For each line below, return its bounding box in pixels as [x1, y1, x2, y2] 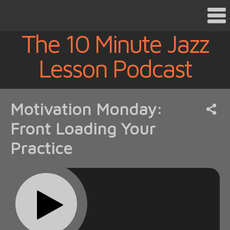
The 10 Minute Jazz [22, 29, 208, 58]
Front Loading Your [10, 119, 156, 138]
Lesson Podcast [39, 54, 191, 83]
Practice [10, 138, 72, 158]
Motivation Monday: [10, 99, 162, 119]
